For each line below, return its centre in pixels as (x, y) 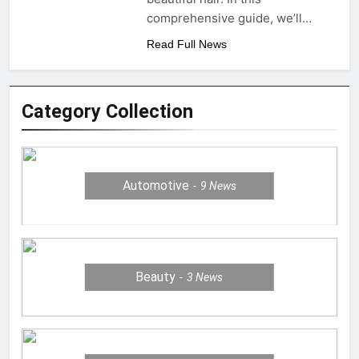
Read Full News (186, 44)
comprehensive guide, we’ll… (229, 18)
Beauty (156, 276)
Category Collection (107, 111)
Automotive (155, 186)
